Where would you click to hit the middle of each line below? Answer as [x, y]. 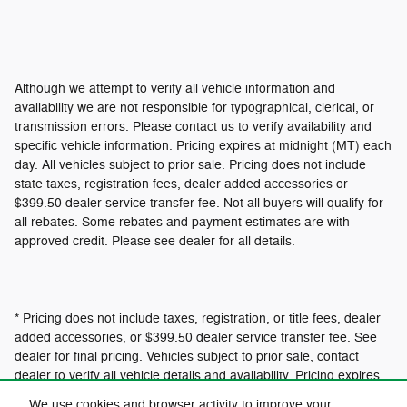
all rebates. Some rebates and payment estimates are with [182, 222]
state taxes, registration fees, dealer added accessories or [181, 184]
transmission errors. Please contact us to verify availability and [193, 126]
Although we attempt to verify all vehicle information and [175, 88]
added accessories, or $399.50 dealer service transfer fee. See [196, 337]
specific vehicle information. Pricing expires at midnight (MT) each [203, 145]
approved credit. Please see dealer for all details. [155, 241]
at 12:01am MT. [62, 394]
